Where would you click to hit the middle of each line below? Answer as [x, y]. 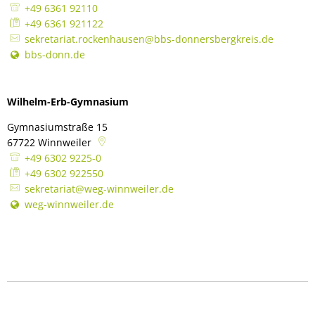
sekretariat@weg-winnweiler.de [99, 189]
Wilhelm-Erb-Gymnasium [68, 102]
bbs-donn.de [54, 54]
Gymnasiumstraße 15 [57, 127]
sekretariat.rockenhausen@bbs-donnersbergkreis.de [149, 39]
